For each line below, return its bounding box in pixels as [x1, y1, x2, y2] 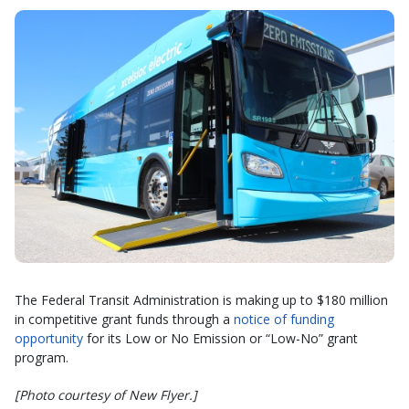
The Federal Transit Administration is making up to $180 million [15, 291, 388, 309]
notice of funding [234, 310, 334, 329]
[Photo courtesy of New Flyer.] [15, 386, 197, 404]
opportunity [15, 330, 83, 348]
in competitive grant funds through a [15, 310, 234, 329]
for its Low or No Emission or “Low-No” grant [83, 330, 358, 348]
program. [15, 349, 68, 367]
